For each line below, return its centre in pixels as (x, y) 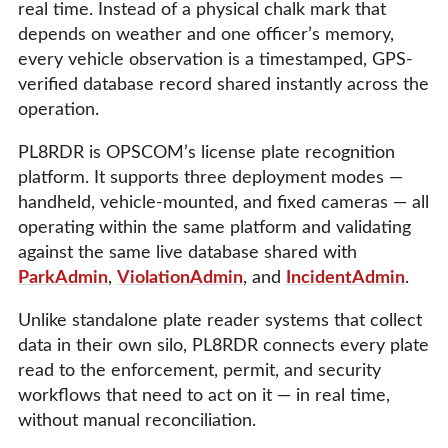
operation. (58, 109)
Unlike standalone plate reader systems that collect (220, 320)
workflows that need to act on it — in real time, (204, 395)
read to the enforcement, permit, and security (199, 370)
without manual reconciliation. (137, 420)
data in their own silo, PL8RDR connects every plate (223, 345)
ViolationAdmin (180, 277)
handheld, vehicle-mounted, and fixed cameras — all (223, 202)
